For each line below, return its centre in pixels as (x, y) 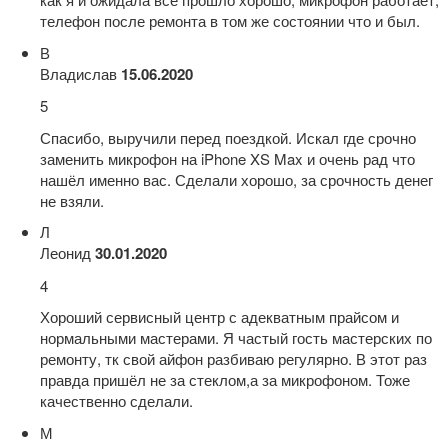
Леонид (65, 252)
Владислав (78, 73)
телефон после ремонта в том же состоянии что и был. (230, 20)
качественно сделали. (116, 400)
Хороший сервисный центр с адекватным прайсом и (219, 316)
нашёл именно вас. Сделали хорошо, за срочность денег (236, 179)
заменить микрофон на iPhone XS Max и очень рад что (227, 158)
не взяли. (72, 200)
